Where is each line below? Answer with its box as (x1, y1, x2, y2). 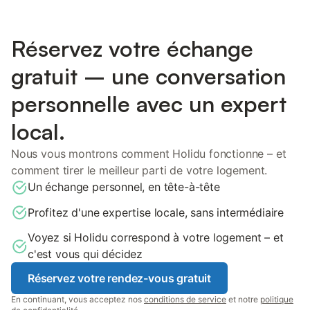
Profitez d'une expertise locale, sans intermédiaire (28, 205, 284, 219)
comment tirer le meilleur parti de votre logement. (11, 163, 268, 177)
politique (260, 294, 293, 305)
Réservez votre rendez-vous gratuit (28, 271, 212, 286)
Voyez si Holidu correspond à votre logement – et (28, 230, 284, 245)
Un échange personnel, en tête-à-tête (28, 180, 220, 194)
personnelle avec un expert (11, 89, 286, 118)
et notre (226, 294, 260, 305)
